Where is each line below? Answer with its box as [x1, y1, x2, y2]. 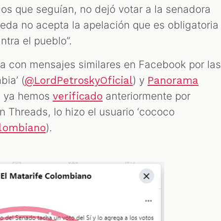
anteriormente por [103, 89, 191, 102]
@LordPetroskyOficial [24, 74, 133, 86]
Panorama [147, 74, 199, 86]
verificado [52, 90, 103, 102]
